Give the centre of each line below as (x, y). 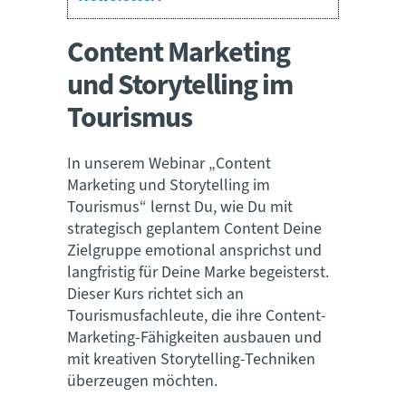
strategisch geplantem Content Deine (194, 228)
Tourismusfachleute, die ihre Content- (197, 315)
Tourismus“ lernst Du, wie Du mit (180, 207)
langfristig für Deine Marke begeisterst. (198, 272)
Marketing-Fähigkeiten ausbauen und (194, 337)
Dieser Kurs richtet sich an (155, 294)
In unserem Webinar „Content (169, 163)
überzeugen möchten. (142, 381)
